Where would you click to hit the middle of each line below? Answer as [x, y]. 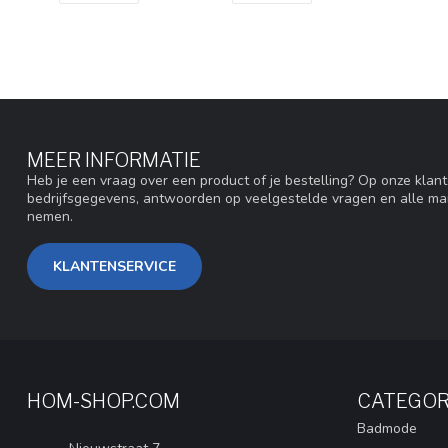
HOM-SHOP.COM [103, 400]
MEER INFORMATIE [114, 160]
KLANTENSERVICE [114, 266]
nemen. [50, 216]
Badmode [387, 428]
